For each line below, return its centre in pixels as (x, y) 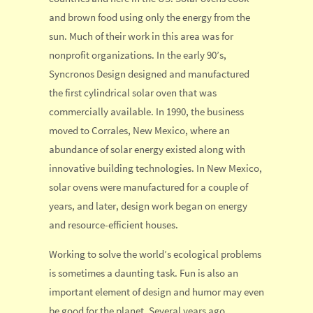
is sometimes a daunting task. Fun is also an (144, 273)
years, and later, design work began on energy (148, 206)
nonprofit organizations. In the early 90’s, (138, 55)
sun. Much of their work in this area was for (141, 36)
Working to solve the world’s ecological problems (155, 254)
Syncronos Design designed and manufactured (149, 74)
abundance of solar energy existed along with (147, 150)
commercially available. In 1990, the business (146, 112)
